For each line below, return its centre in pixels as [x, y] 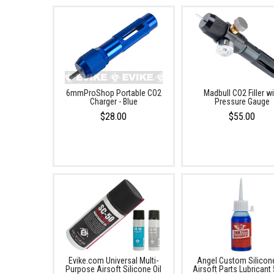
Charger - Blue [113, 102]
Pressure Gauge [242, 102]
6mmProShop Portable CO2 [113, 93]
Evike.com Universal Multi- [114, 261]
